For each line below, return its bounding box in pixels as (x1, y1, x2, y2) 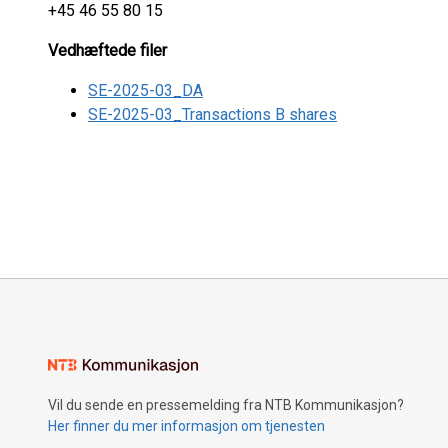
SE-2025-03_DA (88, 81, 203, 100)
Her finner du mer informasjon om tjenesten (48, 418, 325, 434)
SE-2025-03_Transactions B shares (88, 105, 337, 124)
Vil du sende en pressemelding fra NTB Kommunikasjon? (48, 397, 404, 413)
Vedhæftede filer (48, 41, 167, 60)
